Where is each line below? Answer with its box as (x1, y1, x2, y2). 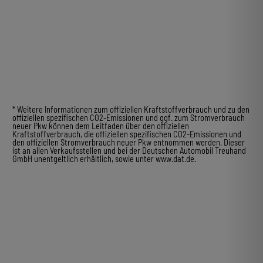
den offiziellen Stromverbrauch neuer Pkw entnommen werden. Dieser (12, 137, 245, 148)
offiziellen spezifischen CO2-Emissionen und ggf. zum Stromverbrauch (12, 113, 245, 123)
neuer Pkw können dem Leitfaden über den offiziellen (12, 121, 189, 131)
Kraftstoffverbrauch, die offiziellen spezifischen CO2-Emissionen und (12, 129, 241, 140)
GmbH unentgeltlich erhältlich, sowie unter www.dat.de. (12, 154, 196, 164)
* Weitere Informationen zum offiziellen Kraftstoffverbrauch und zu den (12, 104, 249, 115)
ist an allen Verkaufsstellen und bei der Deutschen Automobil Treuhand (12, 146, 246, 156)
